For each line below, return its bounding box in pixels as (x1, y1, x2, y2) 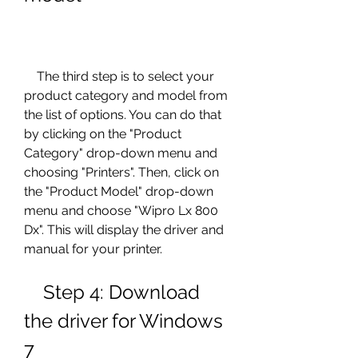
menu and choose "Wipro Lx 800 (24, 203, 218, 218)
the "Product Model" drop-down (24, 184, 213, 199)
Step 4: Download (24, 280, 43, 304)
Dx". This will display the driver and (24, 222, 224, 237)
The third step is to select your (24, 69, 37, 84)
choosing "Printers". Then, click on (24, 165, 219, 180)
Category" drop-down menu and (24, 145, 217, 161)
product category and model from (24, 88, 228, 103)
